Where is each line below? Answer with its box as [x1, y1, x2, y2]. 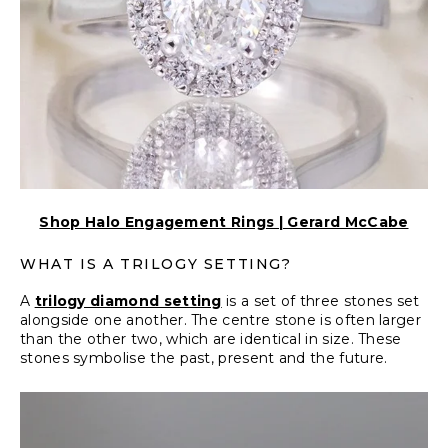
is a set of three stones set [221, 292, 420, 310]
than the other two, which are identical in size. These [20, 330, 402, 348]
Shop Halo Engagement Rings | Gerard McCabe [39, 213, 409, 231]
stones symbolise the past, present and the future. [20, 349, 388, 367]
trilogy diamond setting [34, 292, 222, 310]
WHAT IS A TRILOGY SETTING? [20, 255, 292, 273]
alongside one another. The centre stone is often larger [20, 311, 422, 329]
